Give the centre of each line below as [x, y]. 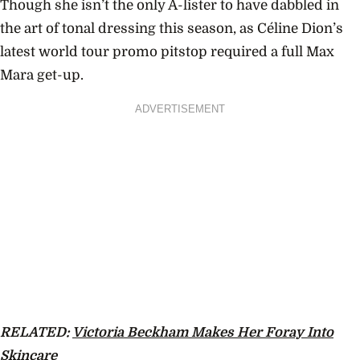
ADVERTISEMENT [180, 109]
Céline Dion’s [300, 29]
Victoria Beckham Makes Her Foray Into [203, 333]
